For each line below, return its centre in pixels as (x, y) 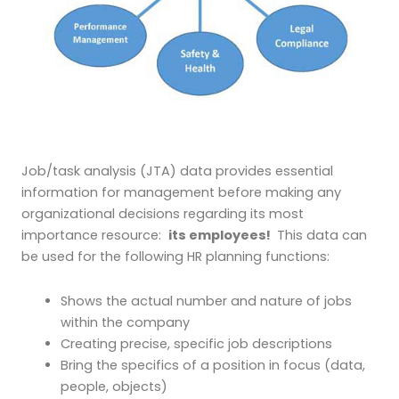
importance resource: (95, 236)
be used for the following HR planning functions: (175, 257)
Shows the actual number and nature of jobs (206, 301)
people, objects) (114, 386)
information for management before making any (181, 193)
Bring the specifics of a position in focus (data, (212, 365)
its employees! (221, 236)
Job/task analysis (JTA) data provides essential (177, 171)
